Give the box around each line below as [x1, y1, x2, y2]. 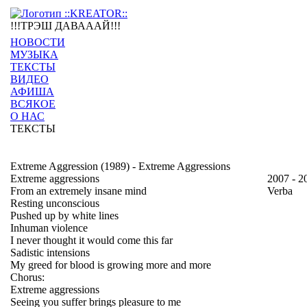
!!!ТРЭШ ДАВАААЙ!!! [10, 20, 121, 32]
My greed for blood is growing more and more [10, 259, 211, 271]
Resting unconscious [10, 197, 99, 209]
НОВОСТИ [10, 36, 65, 48]
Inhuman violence [10, 222, 88, 234]
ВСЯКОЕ [10, 98, 56, 110]
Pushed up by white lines [10, 210, 119, 221]
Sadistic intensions [10, 247, 90, 258]
